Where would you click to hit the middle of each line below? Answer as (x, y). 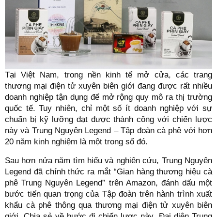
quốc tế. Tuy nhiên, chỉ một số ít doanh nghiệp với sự (108, 108)
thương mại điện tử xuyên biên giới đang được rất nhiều (108, 86)
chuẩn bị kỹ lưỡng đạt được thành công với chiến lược (108, 119)
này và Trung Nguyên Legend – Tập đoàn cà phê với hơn (108, 130)
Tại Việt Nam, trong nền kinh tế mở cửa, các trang (108, 75)
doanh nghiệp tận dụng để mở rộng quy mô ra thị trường (108, 97)
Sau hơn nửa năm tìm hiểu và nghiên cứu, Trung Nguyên (108, 160)
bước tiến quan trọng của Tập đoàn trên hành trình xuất (108, 194)
